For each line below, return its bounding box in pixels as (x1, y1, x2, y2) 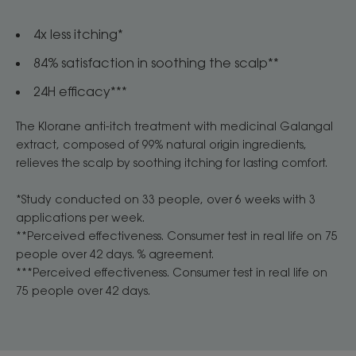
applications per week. (16, 211, 145, 225)
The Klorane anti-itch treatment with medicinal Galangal (16, 119, 333, 133)
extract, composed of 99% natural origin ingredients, (16, 137, 307, 152)
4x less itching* (33, 26, 123, 43)
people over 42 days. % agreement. (16, 247, 214, 261)
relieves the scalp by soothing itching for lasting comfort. (16, 156, 327, 170)
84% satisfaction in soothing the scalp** (33, 55, 279, 72)
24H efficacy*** (33, 83, 127, 100)
